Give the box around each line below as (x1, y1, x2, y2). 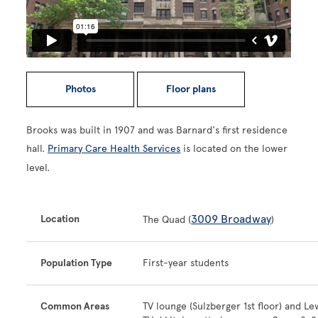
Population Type (40, 257, 113, 269)
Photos (65, 83, 96, 95)
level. (26, 162, 50, 174)
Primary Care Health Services (48, 143, 181, 155)
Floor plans (166, 83, 216, 95)
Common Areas (40, 300, 110, 312)
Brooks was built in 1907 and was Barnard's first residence (26, 124, 288, 136)
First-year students (143, 257, 229, 269)
